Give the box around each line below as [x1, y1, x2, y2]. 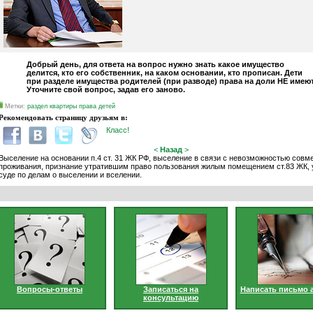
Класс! [105, 126, 129, 135]
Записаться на [143, 285, 198, 293]
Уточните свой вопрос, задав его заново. [26, 85, 185, 94]
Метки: [2, 103, 27, 110]
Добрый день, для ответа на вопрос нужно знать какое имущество [26, 60, 284, 69]
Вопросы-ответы [17, 285, 82, 293]
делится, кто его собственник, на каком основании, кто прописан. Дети [26, 68, 303, 78]
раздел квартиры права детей [27, 103, 115, 110]
